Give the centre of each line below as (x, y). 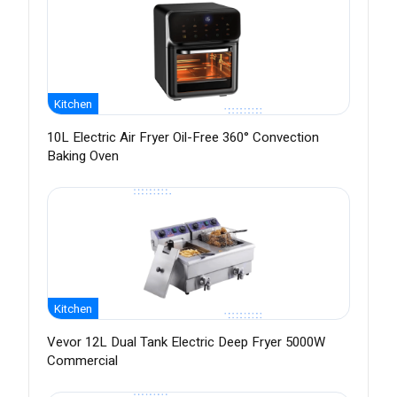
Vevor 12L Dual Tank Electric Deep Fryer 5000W (186, 343)
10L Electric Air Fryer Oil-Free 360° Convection (183, 138)
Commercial (82, 361)
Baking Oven (83, 156)
